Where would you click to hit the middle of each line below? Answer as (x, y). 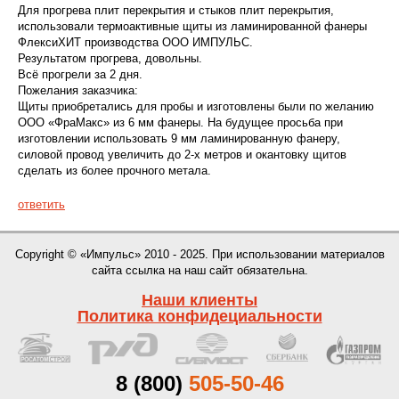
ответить (41, 204)
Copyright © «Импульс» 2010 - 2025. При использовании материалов (199, 254)
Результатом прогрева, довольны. (110, 58)
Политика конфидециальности (199, 316)
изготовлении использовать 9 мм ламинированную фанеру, (179, 138)
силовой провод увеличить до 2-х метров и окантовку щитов (182, 155)
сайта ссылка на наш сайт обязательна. (199, 270)
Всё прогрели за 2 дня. (80, 74)
